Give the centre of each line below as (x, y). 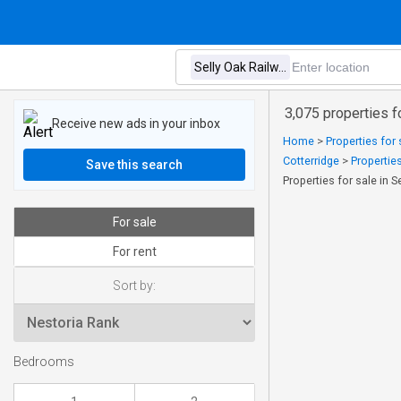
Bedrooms (44, 363)
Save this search (134, 165)
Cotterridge (311, 161)
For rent (134, 252)
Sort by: (134, 286)
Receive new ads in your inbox (136, 123)
